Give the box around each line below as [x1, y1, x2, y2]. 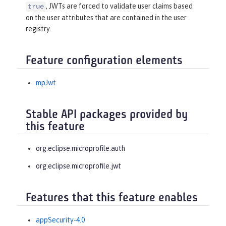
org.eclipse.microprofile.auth [36, 144, 125, 153]
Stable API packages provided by [26, 108, 188, 121]
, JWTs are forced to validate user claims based [46, 2, 193, 11]
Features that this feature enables [26, 192, 198, 205]
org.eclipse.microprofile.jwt [36, 162, 121, 171]
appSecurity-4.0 [36, 215, 85, 224]
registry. [26, 25, 51, 33]
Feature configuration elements [26, 55, 183, 68]
